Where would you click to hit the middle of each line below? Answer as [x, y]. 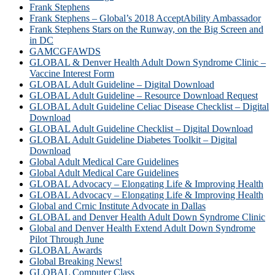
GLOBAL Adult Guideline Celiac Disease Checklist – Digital [149, 107]
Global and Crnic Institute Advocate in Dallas [118, 206]
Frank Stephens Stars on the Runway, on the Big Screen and [146, 29]
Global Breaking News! [76, 261]
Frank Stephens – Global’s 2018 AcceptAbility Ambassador [145, 18]
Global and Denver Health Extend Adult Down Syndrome [142, 228]
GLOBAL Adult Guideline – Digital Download [122, 85]
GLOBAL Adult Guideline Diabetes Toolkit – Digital [133, 140]
